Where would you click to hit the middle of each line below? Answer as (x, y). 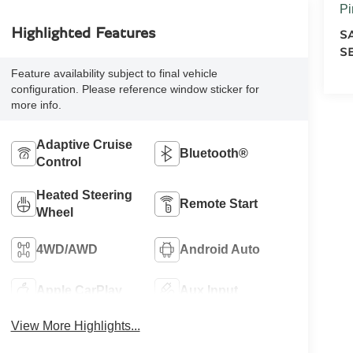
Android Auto (220, 250)
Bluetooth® (214, 154)
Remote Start (219, 204)
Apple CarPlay (79, 291)
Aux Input (209, 291)
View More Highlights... (75, 326)
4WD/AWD (67, 250)
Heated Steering (84, 195)
